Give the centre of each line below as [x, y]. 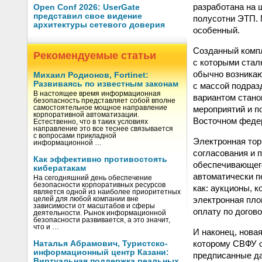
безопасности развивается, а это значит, [102, 220]
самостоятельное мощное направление [100, 108]
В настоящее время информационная [97, 94]
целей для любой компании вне [86, 199]
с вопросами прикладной [75, 136]
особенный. [216, 30]
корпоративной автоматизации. [86, 115]
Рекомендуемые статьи [95, 56]
